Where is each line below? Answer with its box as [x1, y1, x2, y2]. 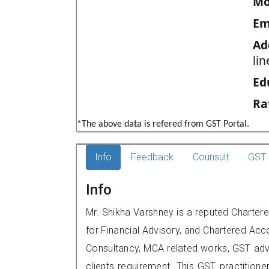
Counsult [193, 151, 229, 163]
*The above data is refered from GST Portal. [77, 119, 249, 129]
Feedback [131, 151, 174, 163]
